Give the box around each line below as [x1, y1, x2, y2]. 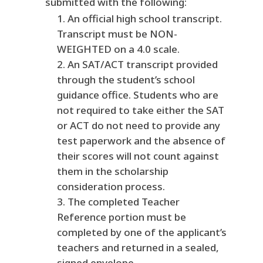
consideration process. [56, 180, 165, 194]
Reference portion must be [56, 210, 186, 224]
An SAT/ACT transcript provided [67, 58, 218, 72]
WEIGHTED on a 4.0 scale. [56, 42, 180, 56]
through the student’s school [56, 73, 195, 87]
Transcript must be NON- [56, 27, 177, 41]
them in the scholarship [56, 164, 168, 178]
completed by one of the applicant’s [56, 225, 227, 240]
